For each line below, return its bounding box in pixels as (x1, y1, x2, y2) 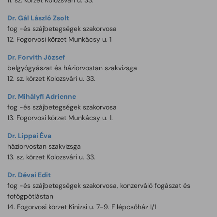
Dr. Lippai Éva (7, 131, 51, 140)
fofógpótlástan (7, 192, 53, 201)
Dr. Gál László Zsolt (7, 14, 69, 22)
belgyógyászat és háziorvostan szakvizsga (7, 63, 137, 72)
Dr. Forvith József (7, 53, 65, 62)
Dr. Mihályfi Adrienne (7, 92, 76, 101)
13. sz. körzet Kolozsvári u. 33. (7, 153, 95, 161)
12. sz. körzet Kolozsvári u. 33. (7, 74, 95, 83)
